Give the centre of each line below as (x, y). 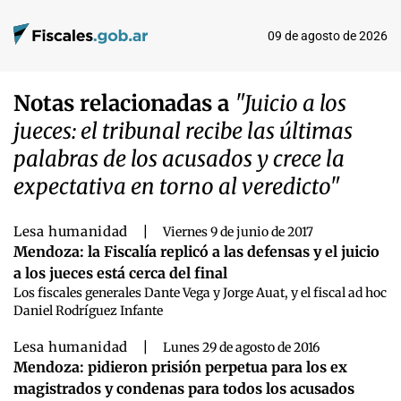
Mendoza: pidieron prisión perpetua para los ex (180, 367)
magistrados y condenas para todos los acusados (184, 388)
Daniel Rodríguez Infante (88, 310)
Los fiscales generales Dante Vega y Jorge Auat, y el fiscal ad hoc (200, 292)
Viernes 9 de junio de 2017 (238, 231)
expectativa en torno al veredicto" (177, 186)
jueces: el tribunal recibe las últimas (183, 131)
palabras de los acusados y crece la (179, 158)
